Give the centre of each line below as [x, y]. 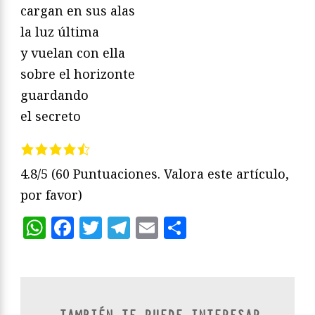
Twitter [143, 227]
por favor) [51, 194]
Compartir [243, 227]
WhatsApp [103, 227]
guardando [54, 95]
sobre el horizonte [78, 73]
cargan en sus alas [78, 10]
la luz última [60, 31]
